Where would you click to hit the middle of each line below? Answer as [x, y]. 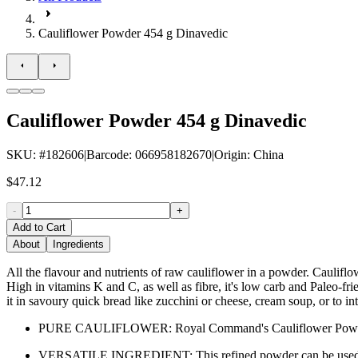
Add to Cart [39, 227]
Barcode [107, 154]
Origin [231, 154]
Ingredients [78, 244]
